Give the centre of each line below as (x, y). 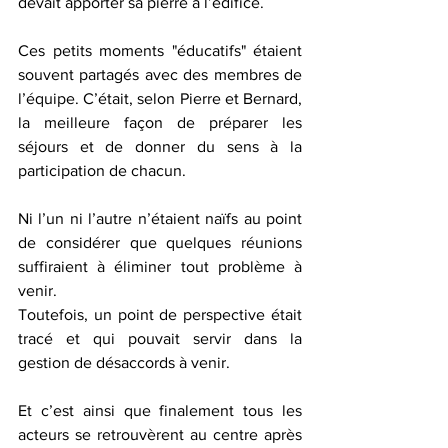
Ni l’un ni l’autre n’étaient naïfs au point (160, 218)
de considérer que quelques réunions (160, 242)
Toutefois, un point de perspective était (160, 314)
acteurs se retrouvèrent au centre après (160, 434)
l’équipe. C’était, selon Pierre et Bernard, (160, 98)
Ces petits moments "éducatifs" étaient (160, 50)
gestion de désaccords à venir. (124, 362)
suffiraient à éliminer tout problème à (160, 266)
